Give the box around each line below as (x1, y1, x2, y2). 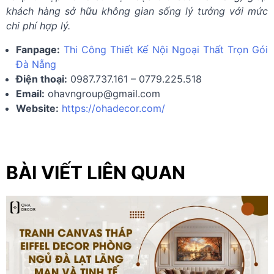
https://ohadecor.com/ (62, 102, 165, 115)
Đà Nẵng (16, 58, 56, 71)
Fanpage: (16, 43, 60, 56)
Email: (16, 87, 45, 100)
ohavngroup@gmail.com (48, 87, 160, 100)
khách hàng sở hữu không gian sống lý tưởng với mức (6, 5, 268, 18)
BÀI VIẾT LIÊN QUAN (6, 161, 185, 184)
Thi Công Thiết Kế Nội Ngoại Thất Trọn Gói (64, 43, 268, 56)
